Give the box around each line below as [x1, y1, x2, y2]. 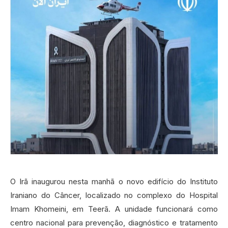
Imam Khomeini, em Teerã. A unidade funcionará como [10, 204, 218, 214]
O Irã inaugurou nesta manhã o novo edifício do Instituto [10, 177, 218, 187]
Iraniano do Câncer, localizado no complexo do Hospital [10, 190, 218, 201]
